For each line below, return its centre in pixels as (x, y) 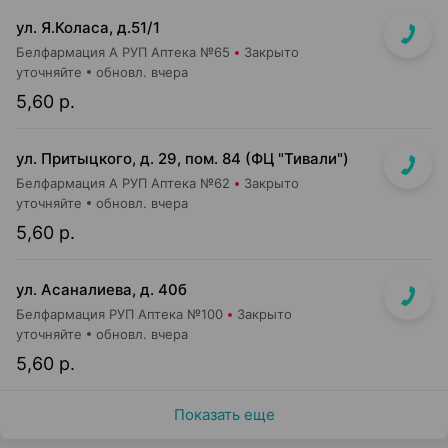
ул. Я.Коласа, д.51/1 (88, 27)
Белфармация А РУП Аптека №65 (123, 52)
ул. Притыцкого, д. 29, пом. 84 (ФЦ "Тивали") (182, 158)
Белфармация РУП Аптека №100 (119, 314)
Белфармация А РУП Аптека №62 (123, 183)
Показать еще (224, 414)
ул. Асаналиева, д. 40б (101, 289)
